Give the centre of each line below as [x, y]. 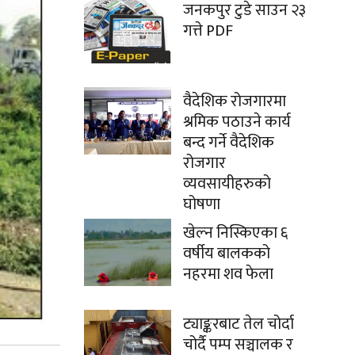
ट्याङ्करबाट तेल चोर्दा [239, 324]
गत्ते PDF [208, 31]
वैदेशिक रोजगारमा [235, 102]
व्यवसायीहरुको [227, 184]
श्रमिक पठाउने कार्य [237, 122]
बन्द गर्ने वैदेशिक [229, 143]
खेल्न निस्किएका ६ [235, 233]
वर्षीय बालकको [227, 254]
